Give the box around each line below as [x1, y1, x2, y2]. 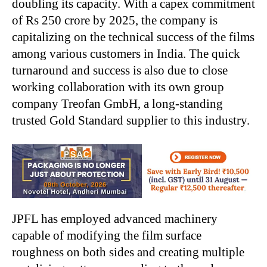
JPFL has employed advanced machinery [12, 211, 218, 226]
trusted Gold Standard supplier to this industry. [12, 113, 250, 128]
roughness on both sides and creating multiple [12, 244, 244, 259]
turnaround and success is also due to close [12, 63, 228, 77]
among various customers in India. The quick [12, 46, 240, 61]
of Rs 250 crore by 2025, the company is [12, 13, 218, 27]
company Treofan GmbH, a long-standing [12, 96, 223, 111]
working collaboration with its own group [12, 79, 224, 94]
